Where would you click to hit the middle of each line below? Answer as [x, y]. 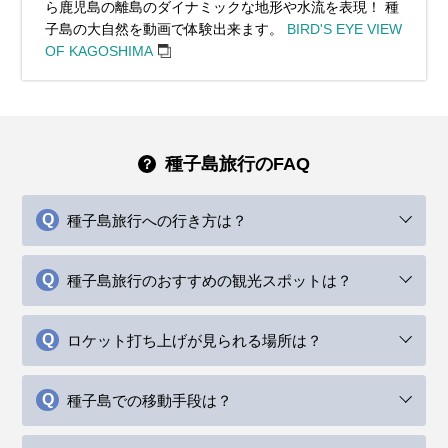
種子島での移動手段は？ [150, 400]
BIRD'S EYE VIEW [344, 29]
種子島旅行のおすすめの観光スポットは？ [210, 280]
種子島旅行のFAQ [238, 163]
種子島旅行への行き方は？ [157, 220]
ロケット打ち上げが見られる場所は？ [195, 340]
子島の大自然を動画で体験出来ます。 [165, 29]
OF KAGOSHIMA [98, 51]
